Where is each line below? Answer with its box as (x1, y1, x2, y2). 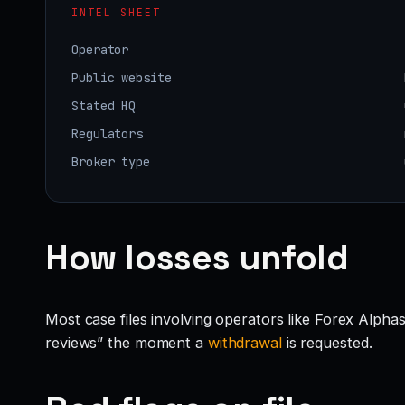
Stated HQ (71, 97, 137, 114)
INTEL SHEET (71, 5, 161, 20)
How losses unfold (45, 235, 349, 280)
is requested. (281, 333, 372, 352)
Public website (71, 69, 172, 86)
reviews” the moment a (45, 333, 208, 352)
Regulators (71, 125, 143, 142)
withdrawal (207, 333, 282, 352)
